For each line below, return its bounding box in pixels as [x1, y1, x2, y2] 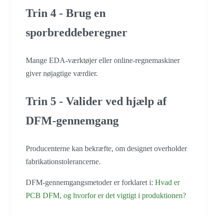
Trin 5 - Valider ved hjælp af [26, 95, 167, 108]
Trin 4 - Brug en [26, 7, 106, 20]
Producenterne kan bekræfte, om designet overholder [26, 144, 187, 153]
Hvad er [155, 178, 180, 187]
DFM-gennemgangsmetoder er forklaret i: [26, 178, 155, 187]
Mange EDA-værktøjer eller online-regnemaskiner [26, 56, 180, 65]
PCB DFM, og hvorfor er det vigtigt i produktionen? [26, 191, 186, 200]
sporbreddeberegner [26, 26, 127, 39]
